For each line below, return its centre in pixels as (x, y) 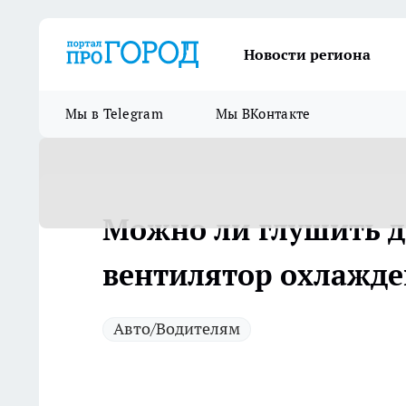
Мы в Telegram (114, 114)
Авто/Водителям (177, 329)
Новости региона (307, 54)
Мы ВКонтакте (263, 114)
